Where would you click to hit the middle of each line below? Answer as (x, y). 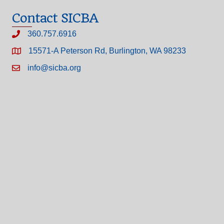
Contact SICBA (55, 18)
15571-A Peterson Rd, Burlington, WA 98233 (107, 51)
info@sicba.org (54, 68)
